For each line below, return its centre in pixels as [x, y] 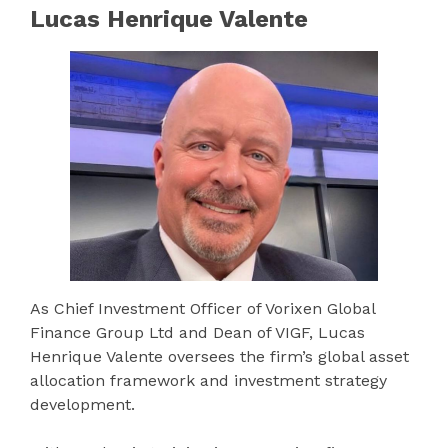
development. [82, 405]
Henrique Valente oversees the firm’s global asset [219, 357]
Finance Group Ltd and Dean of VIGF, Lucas [197, 333]
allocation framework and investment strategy [208, 381]
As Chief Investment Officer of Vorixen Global [202, 309]
